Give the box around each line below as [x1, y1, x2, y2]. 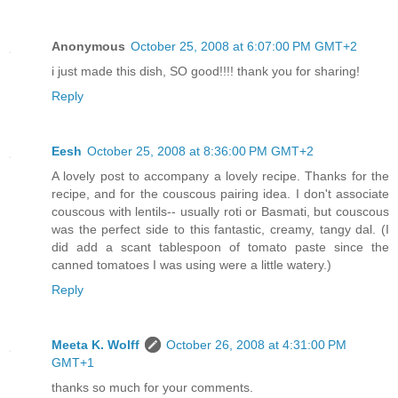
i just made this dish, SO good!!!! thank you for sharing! [52, 64, 360, 79]
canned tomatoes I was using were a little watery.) [52, 258, 331, 273]
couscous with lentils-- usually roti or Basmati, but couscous [52, 204, 389, 219]
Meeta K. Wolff [52, 338, 139, 353]
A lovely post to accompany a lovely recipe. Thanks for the [52, 169, 389, 184]
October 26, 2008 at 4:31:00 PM [166, 338, 346, 353]
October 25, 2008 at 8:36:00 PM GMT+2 [87, 144, 314, 159]
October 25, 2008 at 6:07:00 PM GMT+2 [131, 39, 357, 54]
